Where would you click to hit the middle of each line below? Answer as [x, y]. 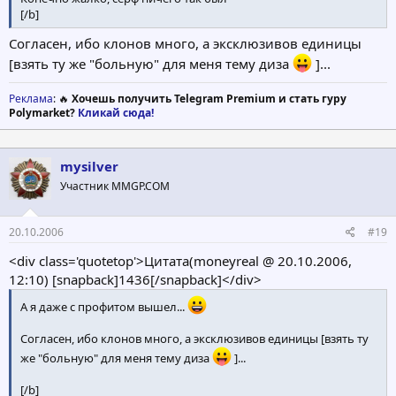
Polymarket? [43, 113]
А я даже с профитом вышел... [104, 306]
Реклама [31, 99]
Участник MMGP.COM [115, 187]
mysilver [89, 167]
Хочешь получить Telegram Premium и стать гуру [209, 99]
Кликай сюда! [116, 113]
